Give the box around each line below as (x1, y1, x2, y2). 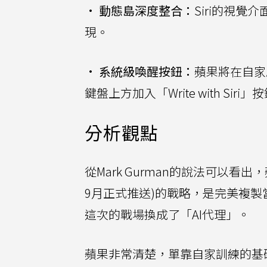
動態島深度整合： (99, 2, 194, 19)
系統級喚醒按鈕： (99, 63, 194, 80)
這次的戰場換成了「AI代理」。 (85, 206, 250, 223)
